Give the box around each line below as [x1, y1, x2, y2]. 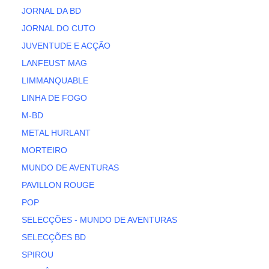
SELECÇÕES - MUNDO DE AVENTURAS [22, 215, 178, 225]
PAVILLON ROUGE [22, 180, 95, 190]
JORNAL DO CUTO [22, 23, 96, 34]
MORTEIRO [22, 145, 68, 156]
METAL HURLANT [22, 128, 91, 138]
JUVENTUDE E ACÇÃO [22, 41, 111, 51]
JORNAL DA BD [22, 6, 82, 16]
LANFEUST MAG [22, 58, 88, 68]
